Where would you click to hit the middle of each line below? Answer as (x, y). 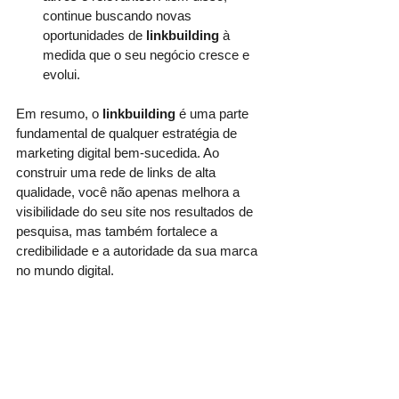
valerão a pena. (61, 368)
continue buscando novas (119, 15)
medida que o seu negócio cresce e (148, 54)
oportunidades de (94, 35)
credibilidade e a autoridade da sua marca (138, 250)
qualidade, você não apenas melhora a (130, 191)
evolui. (61, 74)
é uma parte (214, 113)
